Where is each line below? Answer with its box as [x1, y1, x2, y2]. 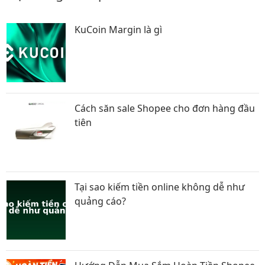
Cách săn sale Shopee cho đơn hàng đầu [75, 101, 255, 115]
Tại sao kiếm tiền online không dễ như [75, 180, 245, 193]
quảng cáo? [75, 194, 126, 208]
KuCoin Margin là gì [75, 22, 162, 36]
